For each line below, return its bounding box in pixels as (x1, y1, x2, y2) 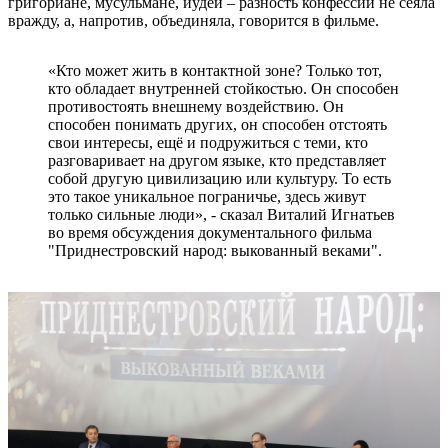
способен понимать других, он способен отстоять (48, 115, 387, 133)
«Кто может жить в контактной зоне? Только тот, (48, 61, 382, 79)
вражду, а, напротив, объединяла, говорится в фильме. (8, 11, 379, 29)
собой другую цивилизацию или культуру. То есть (48, 169, 391, 187)
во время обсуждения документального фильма (48, 223, 372, 241)
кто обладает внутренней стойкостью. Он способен (48, 79, 399, 97)
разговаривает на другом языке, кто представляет (48, 151, 386, 169)
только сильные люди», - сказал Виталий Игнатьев (48, 205, 395, 223)
